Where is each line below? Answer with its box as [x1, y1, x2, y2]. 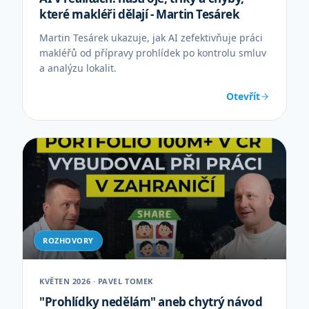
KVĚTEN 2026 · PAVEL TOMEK [39, 276, 153, 286]
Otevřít [226, 90, 260, 103]
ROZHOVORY [43, 235, 94, 246]
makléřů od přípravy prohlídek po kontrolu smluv [39, 46, 266, 59]
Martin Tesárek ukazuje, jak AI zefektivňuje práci [39, 31, 263, 44]
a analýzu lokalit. [39, 61, 117, 74]
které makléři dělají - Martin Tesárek [39, 6, 240, 22]
